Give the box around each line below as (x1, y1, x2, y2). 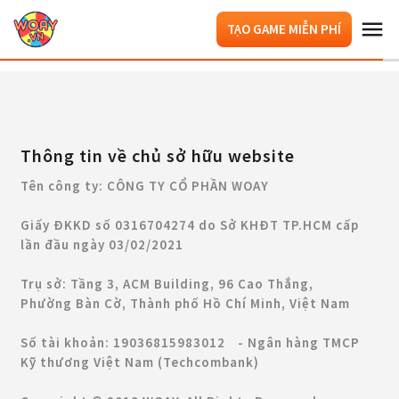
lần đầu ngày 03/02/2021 (20, 236, 183, 253)
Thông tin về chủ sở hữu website (20, 144, 295, 167)
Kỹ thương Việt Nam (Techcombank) (20, 354, 272, 370)
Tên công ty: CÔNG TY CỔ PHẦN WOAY (20, 177, 269, 194)
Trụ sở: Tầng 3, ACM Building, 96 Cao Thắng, (20, 275, 313, 292)
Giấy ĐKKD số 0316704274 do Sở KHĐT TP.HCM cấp (20, 216, 359, 233)
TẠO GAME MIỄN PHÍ (227, 20, 341, 37)
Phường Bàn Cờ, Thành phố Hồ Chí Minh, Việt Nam (20, 295, 350, 312)
